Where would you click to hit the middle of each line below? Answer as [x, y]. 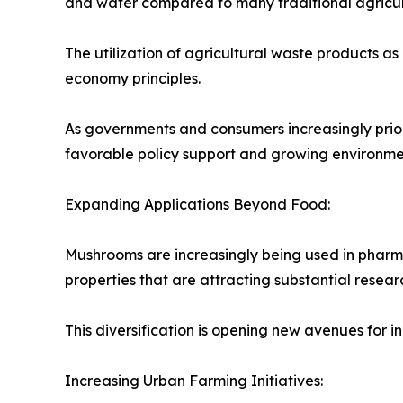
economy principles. [133, 78]
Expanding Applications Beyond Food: [197, 204]
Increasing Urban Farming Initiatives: [194, 380]
